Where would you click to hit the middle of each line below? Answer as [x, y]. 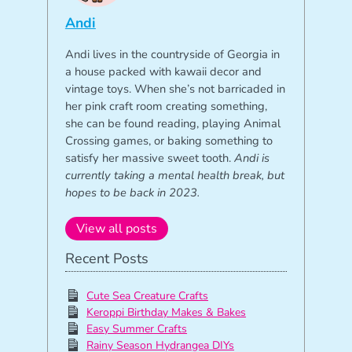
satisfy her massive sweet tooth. [149, 158]
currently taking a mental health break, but [174, 175]
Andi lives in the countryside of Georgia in [172, 54]
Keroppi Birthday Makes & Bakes [167, 312]
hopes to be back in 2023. [132, 192]
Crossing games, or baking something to [169, 140]
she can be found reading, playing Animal [172, 123]
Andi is [251, 158]
